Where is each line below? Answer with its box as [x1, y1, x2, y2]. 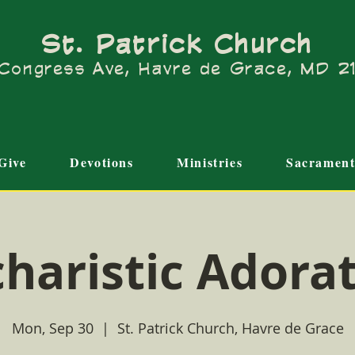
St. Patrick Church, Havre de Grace [116, 319, 344, 338]
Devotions [70, 153, 134, 171]
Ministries [177, 153, 243, 171]
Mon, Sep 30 [11, 319, 94, 338]
